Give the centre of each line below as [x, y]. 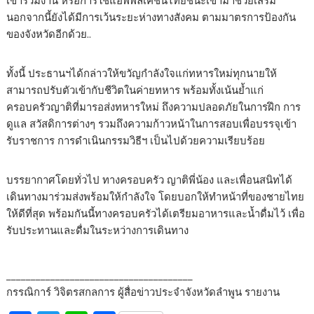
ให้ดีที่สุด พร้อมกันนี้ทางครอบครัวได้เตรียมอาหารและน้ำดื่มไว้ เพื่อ [156, 213]
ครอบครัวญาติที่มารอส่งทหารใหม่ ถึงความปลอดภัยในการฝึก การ [154, 107]
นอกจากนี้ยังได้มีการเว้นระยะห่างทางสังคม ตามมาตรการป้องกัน [151, 17]
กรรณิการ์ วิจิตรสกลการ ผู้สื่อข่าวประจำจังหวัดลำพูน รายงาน [143, 292]
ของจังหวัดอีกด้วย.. [49, 34]
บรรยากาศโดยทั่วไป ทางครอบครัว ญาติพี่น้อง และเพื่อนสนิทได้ [150, 180]
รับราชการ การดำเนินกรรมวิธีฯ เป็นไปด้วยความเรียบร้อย [136, 141]
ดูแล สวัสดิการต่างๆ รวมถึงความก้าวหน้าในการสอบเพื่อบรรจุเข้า [152, 124]
